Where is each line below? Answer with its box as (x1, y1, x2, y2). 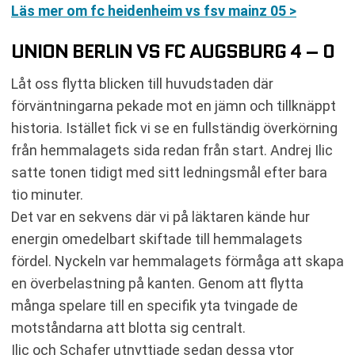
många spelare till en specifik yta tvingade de (11, 297, 298, 314)
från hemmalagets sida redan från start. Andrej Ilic (11, 142, 333, 158)
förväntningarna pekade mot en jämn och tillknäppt (11, 97, 336, 114)
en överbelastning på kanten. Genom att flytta (11, 275, 303, 292)
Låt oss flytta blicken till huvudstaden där (11, 75, 273, 92)
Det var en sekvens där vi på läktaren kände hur (11, 208, 310, 225)
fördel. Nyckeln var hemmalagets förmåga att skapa (11, 253, 344, 269)
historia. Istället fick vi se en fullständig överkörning (11, 120, 338, 136)
